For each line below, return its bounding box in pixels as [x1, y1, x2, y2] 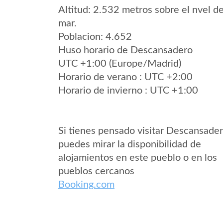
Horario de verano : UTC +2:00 [58, 72, 193, 82]
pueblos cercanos [58, 166, 134, 176]
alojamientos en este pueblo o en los [58, 153, 217, 163]
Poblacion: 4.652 [58, 32, 132, 42]
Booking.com [58, 180, 114, 190]
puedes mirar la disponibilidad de [58, 139, 201, 149]
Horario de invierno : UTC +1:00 [58, 86, 198, 96]
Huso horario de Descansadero [58, 45, 193, 55]
